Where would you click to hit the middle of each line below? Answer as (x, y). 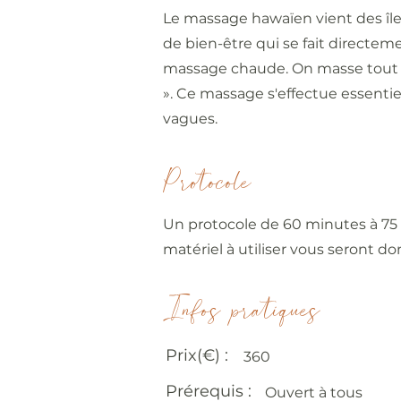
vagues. (190, 119)
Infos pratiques (242, 312)
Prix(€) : (197, 355)
